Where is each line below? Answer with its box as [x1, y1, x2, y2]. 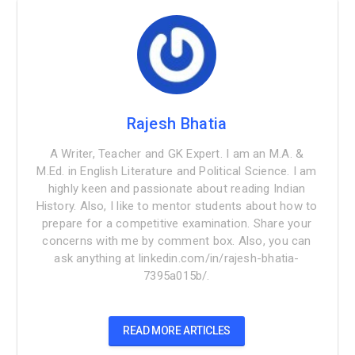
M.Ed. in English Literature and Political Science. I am [36, 163, 317, 178]
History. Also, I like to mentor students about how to [36, 198, 318, 213]
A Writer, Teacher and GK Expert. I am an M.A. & [49, 146, 304, 161]
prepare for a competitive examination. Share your [41, 216, 312, 231]
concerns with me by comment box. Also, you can [42, 233, 311, 248]
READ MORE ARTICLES [123, 323, 231, 337]
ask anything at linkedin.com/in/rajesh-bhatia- [54, 250, 300, 265]
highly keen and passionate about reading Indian [48, 181, 306, 196]
